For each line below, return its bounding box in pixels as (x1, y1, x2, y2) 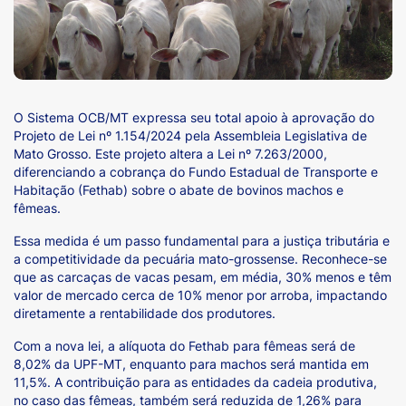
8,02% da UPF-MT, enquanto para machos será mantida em (14, 355, 369, 372)
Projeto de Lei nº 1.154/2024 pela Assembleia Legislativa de (14, 127, 367, 143)
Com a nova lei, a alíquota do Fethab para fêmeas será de (14, 337, 355, 353)
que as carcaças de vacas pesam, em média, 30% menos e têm (14, 268, 391, 285)
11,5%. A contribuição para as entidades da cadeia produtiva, (14, 373, 377, 390)
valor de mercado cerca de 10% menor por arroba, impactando (14, 286, 387, 303)
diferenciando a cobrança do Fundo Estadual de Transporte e (14, 163, 378, 179)
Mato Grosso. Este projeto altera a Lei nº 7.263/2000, (14, 145, 327, 161)
